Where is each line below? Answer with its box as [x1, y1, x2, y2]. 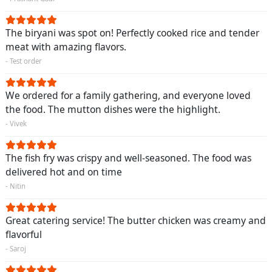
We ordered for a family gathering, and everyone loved [5, 88, 251, 102]
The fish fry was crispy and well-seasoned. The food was [5, 151, 251, 165]
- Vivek [5, 118, 27, 128]
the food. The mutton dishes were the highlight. [5, 102, 220, 116]
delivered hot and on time [5, 165, 122, 178]
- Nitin [5, 181, 25, 191]
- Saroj [5, 243, 26, 253]
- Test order [5, 56, 42, 66]
